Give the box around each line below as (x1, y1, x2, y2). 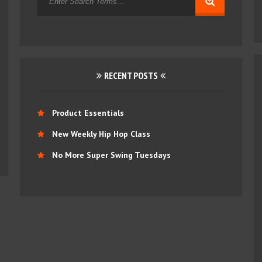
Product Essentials (51, 108, 124, 118)
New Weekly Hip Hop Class (51, 129, 150, 139)
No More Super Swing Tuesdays (51, 150, 171, 160)
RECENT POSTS (104, 70, 158, 81)
